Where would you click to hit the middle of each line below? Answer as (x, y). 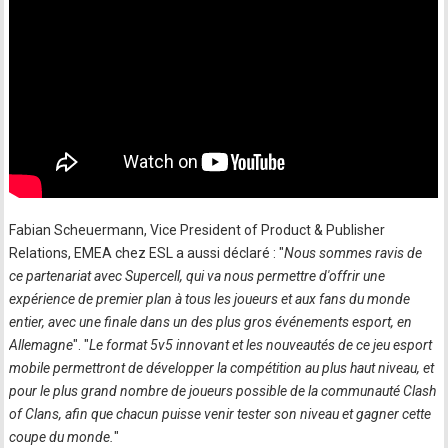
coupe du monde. (62, 437)
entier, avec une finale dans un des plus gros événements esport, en (211, 322)
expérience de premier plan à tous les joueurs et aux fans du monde (210, 299)
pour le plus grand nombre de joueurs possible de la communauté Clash (223, 391)
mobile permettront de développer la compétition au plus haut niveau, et (222, 368)
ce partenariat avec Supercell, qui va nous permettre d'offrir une (197, 276)
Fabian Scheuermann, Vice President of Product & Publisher (197, 230)
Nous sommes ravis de (353, 253)
